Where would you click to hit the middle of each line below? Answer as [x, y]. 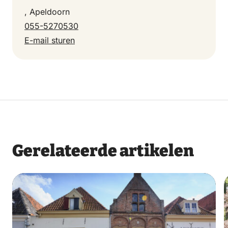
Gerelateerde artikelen [103, 151]
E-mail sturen [50, 40]
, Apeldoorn [47, 12]
